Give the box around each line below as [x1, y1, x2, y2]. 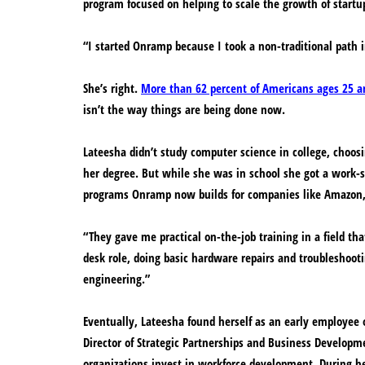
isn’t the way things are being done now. [83, 101, 285, 118]
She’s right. [83, 80, 141, 97]
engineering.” [83, 270, 150, 288]
